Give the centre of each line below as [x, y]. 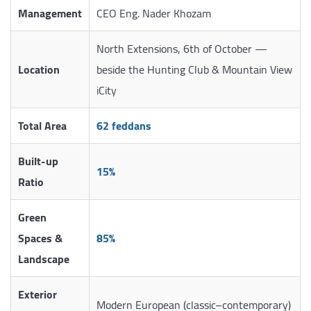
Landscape [44, 259]
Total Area [42, 126]
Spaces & [40, 238]
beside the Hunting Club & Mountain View [194, 70]
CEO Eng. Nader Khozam [154, 14]
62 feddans [124, 126]
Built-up [38, 161]
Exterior [37, 295]
